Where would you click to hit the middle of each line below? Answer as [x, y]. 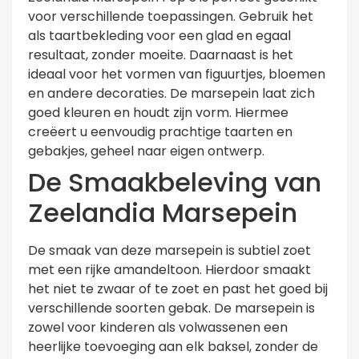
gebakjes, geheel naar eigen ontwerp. [146, 151]
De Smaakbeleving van [175, 182]
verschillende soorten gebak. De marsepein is [171, 308]
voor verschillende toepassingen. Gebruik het [171, 16]
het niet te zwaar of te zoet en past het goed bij [178, 288]
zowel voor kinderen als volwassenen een [158, 327]
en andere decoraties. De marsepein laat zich [171, 93]
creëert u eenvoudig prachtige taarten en [160, 131]
